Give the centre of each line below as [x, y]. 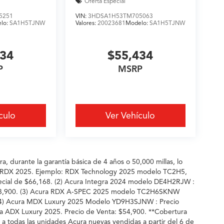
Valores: [86, 22]
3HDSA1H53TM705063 [120, 15]
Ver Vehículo [130, 116]
